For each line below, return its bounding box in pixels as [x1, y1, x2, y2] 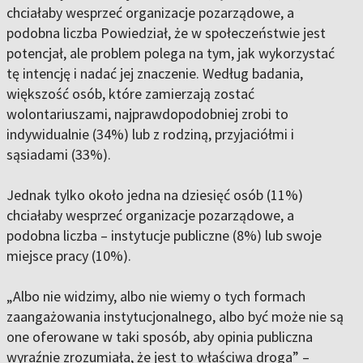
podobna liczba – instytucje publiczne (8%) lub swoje [6, 226, 322, 246]
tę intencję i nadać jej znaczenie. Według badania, [6, 64, 303, 83]
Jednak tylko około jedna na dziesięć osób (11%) [6, 186, 303, 205]
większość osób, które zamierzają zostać [6, 84, 254, 104]
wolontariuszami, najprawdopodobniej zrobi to [6, 105, 288, 124]
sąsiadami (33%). [6, 145, 111, 164]
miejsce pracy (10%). [6, 246, 131, 266]
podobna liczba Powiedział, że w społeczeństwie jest [6, 23, 326, 43]
